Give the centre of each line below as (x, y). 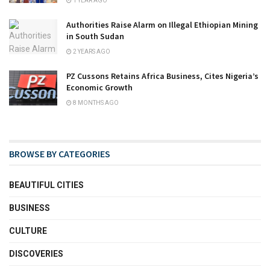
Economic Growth (99, 88)
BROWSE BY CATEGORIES (60, 154)
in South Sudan (95, 36)
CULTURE (28, 231)
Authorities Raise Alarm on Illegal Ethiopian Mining (162, 25)
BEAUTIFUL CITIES (46, 185)
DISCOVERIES (36, 254)
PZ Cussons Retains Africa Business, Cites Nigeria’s (162, 76)
